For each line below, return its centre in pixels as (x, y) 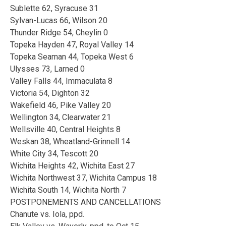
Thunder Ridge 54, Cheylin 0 (59, 32)
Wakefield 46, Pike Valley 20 (61, 105)
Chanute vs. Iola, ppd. (47, 214)
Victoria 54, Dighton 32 (50, 93)
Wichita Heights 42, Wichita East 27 (72, 165)
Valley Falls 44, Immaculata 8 (61, 81)
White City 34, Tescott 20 (54, 153)
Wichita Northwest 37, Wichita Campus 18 (83, 178)
